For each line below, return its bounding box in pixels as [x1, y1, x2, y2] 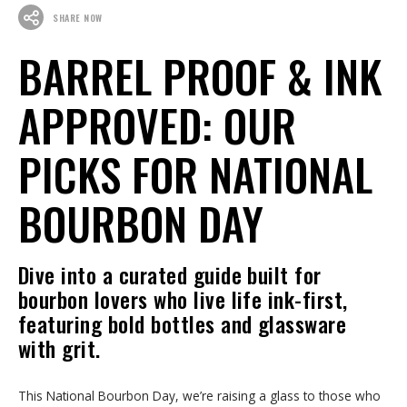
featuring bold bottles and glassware [18, 307, 347, 341]
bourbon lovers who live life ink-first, [18, 283, 348, 316]
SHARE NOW [53, 10, 103, 25]
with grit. [18, 332, 101, 365]
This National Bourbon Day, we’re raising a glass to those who [18, 387, 381, 405]
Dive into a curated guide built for [18, 258, 322, 292]
